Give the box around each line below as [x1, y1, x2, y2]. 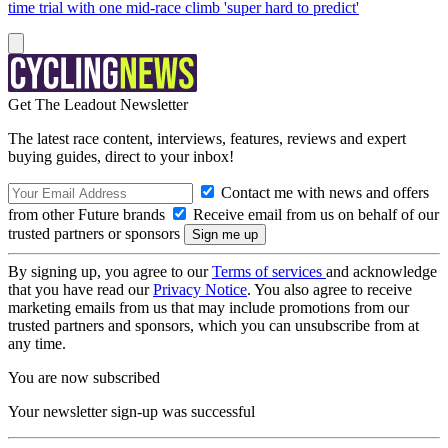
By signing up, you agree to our [8, 263, 212, 280]
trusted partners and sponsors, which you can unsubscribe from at [8, 317, 419, 334]
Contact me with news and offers [217, 184, 429, 201]
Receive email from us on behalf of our [189, 206, 439, 223]
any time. [8, 335, 66, 352]
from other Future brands [8, 206, 169, 223]
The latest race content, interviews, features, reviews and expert [8, 130, 406, 147]
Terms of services [212, 263, 326, 280]
